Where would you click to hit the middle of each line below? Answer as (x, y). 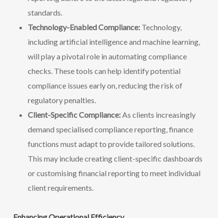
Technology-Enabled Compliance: (84, 27)
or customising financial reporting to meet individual (114, 173)
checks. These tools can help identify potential (104, 71)
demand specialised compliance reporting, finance (110, 129)
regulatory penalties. (62, 100)
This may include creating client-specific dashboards (115, 158)
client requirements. (60, 188)
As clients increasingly (158, 115)
